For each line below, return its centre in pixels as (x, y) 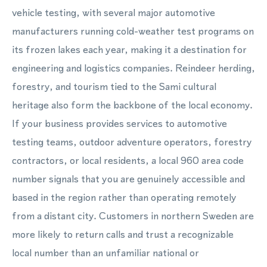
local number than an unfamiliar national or (105, 253)
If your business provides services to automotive (119, 123)
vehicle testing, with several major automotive (114, 13)
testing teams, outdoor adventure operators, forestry (132, 142)
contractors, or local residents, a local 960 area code (128, 160)
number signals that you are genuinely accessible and (128, 179)
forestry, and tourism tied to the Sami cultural (114, 86)
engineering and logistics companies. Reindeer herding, (133, 68)
